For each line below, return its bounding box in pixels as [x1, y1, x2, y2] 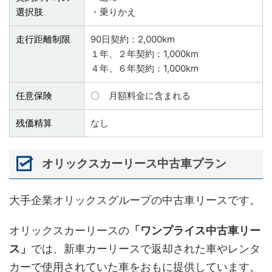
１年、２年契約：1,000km [90, 48, 199, 60]
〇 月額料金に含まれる [90, 90, 191, 102]
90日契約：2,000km [90, 33, 175, 46]
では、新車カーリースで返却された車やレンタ [31, 242, 260, 255]
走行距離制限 [16, 33, 70, 46]
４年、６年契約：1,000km [90, 63, 199, 75]
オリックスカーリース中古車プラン [41, 157, 226, 171]
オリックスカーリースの [9, 223, 129, 237]
